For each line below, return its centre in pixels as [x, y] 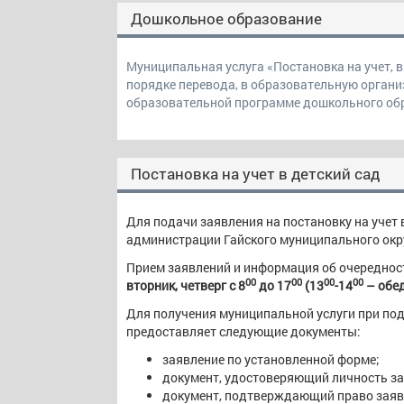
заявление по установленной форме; [271, 359]
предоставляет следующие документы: [243, 331]
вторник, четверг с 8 [186, 285]
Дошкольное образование [226, 18]
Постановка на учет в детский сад [255, 174]
